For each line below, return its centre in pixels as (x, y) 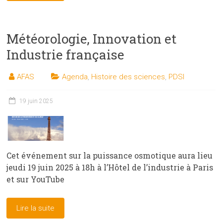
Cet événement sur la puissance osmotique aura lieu (110, 155)
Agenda (75, 77)
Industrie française (66, 55)
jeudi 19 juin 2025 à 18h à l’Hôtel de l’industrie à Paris (110, 167)
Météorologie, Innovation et (92, 39)
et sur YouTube (36, 179)
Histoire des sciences (128, 77)
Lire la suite (36, 208)
